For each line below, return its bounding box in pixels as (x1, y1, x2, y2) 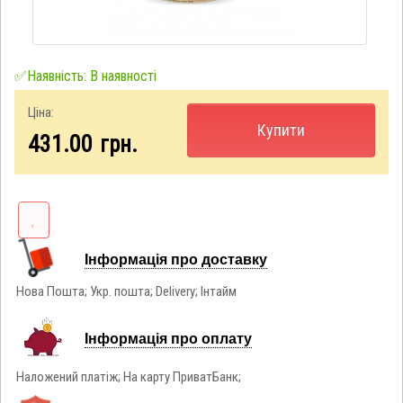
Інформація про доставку (84, 247, 267, 269)
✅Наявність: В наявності (13, 67, 157, 85)
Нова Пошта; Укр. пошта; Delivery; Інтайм (16, 282, 237, 300)
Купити (257, 120, 306, 139)
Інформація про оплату (84, 327, 252, 348)
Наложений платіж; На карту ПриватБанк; (16, 368, 242, 385)
